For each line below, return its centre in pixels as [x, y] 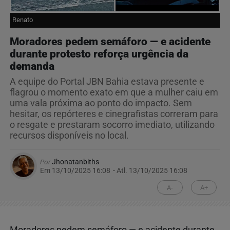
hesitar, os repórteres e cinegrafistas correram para [114, 114]
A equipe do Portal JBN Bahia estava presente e [107, 82]
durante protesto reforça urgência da [99, 54]
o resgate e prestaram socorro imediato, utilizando [112, 125]
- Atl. [120, 171]
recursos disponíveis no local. [69, 136]
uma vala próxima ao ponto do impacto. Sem [101, 103]
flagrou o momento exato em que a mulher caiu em [114, 93]
